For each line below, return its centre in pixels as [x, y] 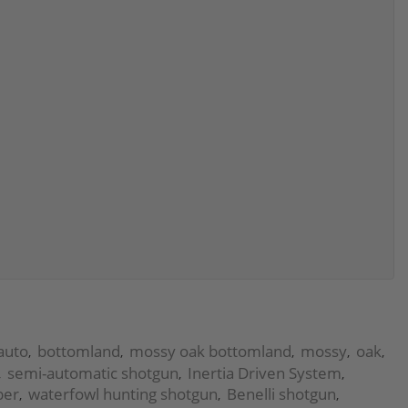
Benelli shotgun [281, 393]
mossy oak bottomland [210, 351]
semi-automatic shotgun [93, 372]
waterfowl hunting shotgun [123, 393]
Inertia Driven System [265, 372]
